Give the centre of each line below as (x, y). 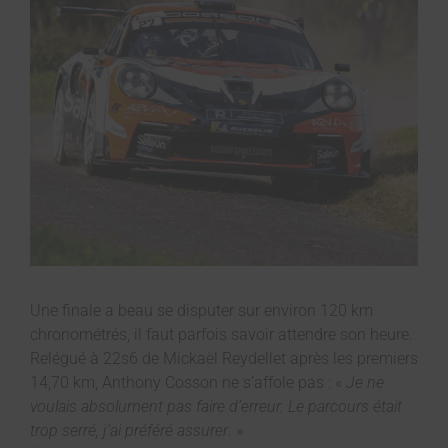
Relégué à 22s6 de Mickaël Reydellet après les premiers (224, 359)
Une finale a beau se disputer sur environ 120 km (201, 311)
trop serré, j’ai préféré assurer (129, 431)
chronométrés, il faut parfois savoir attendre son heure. (221, 335)
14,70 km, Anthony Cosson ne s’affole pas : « (188, 383)
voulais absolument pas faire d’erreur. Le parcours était (216, 407)
